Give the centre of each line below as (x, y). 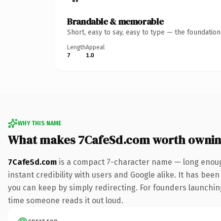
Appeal (95, 47)
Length (76, 47)
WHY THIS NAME (39, 123)
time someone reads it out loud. (66, 200)
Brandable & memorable (115, 21)
